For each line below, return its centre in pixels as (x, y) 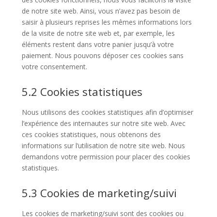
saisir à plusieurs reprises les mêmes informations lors (107, 22)
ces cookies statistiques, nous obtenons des (91, 134)
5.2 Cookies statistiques (82, 92)
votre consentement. (54, 67)
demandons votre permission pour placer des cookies (106, 157)
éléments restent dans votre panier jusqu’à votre (98, 44)
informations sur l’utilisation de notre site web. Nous (103, 146)
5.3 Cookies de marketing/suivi (99, 193)
